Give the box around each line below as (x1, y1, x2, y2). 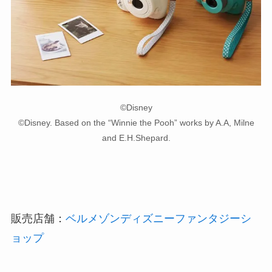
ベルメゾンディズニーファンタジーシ (65, 212, 251, 225)
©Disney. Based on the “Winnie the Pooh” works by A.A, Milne (18, 118, 254, 128)
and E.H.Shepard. (101, 133, 171, 143)
